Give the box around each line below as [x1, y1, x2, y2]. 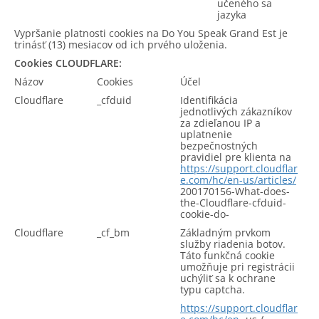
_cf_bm [97, 226, 130, 239]
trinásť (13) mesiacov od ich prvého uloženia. [14, 38, 227, 51]
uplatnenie [180, 127, 232, 141]
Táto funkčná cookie [180, 249, 275, 262]
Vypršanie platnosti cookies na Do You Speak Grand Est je [14, 26, 288, 40]
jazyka [217, 8, 246, 21]
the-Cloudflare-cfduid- [180, 196, 286, 209]
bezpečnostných [180, 139, 258, 152]
